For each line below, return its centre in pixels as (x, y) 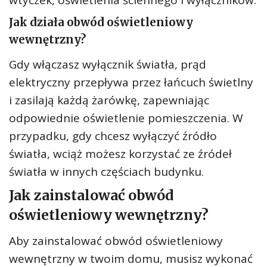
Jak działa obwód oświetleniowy (101, 22)
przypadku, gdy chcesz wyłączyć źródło (113, 136)
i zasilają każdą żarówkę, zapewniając (109, 100)
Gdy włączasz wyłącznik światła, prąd (108, 64)
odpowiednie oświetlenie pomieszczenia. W (126, 118)
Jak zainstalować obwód (91, 195)
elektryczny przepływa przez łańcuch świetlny (131, 82)
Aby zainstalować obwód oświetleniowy (116, 241)
